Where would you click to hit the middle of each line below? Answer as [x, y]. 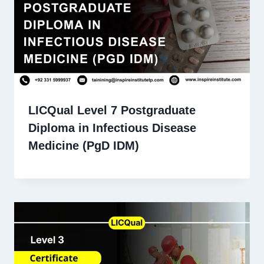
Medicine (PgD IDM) [84, 145]
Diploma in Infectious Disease [112, 128]
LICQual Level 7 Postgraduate [112, 110]
